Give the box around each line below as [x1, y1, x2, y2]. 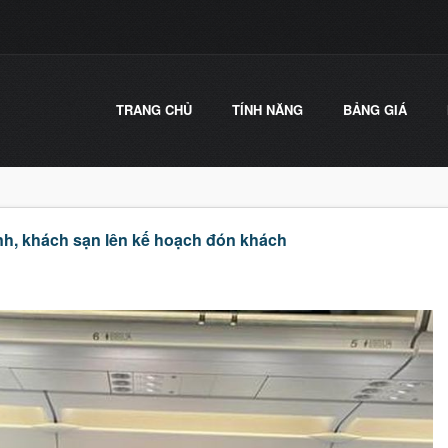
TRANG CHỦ [116, 100, 192, 119]
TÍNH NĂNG [232, 100, 303, 119]
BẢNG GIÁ [343, 100, 407, 119]
